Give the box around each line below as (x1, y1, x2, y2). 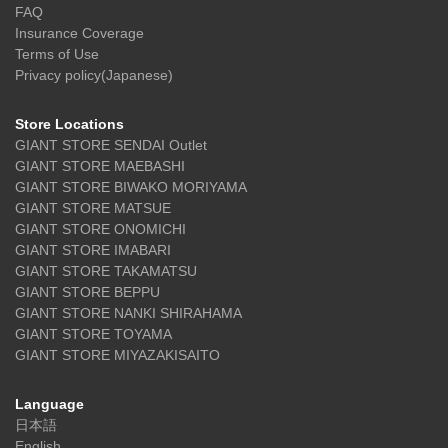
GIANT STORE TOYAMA (15, 325, 172, 342)
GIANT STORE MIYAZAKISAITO (15, 346, 220, 363)
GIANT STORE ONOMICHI (15, 220, 186, 237)
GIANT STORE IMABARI (15, 241, 171, 258)
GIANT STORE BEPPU (15, 283, 160, 300)
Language (15, 395, 84, 412)
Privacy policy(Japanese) (15, 66, 173, 83)
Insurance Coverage (15, 24, 144, 41)
